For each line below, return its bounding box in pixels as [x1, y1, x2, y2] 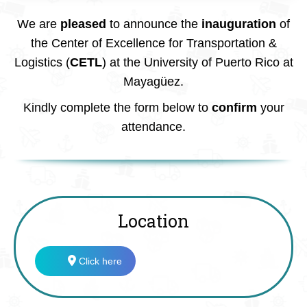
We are [17, 17, 60, 31]
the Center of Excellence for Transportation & [30, 36, 277, 50]
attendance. [121, 120, 186, 134]
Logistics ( [14, 56, 70, 69]
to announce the [106, 17, 201, 31]
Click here [76, 256, 122, 267]
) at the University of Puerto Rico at [101, 56, 293, 69]
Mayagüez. [123, 75, 184, 88]
